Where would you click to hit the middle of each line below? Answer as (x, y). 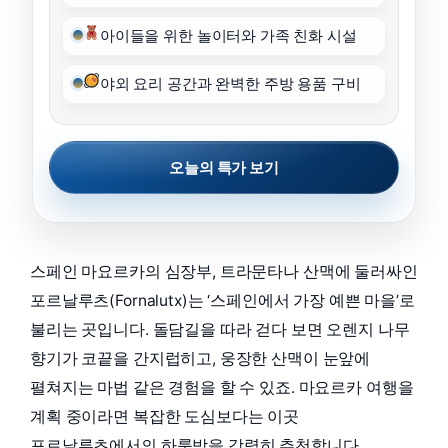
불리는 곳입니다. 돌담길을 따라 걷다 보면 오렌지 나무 (220, 330)
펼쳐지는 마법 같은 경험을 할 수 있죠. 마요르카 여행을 (222, 388)
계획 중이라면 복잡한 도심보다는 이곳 (164, 417)
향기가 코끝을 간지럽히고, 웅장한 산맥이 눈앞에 (200, 359)
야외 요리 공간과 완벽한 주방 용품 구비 (230, 84)
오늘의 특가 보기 (224, 168)
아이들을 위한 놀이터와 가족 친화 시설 (228, 36)
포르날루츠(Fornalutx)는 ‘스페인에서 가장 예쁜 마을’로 (222, 301)
